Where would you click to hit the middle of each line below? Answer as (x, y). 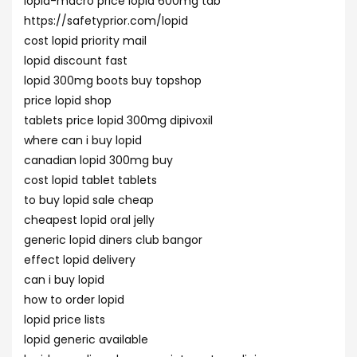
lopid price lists (65, 320)
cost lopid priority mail (85, 41)
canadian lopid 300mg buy (98, 160)
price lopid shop (68, 100)
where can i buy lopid (83, 140)
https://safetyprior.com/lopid (106, 21)
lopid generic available (86, 339)
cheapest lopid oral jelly (89, 220)
